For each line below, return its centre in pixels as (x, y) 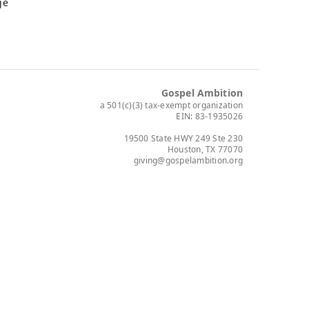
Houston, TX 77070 (205, 150)
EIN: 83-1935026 (209, 117)
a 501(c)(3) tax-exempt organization (171, 106)
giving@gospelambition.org (188, 161)
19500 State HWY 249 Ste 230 (183, 139)
